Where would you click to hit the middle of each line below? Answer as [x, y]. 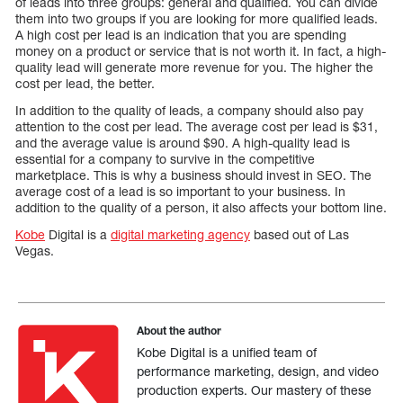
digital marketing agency [180, 235]
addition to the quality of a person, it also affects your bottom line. [201, 208]
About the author [179, 331]
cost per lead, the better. [85, 84]
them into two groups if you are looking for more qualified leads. [197, 19]
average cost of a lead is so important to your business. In [180, 192]
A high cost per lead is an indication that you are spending [181, 35]
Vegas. [35, 251]
